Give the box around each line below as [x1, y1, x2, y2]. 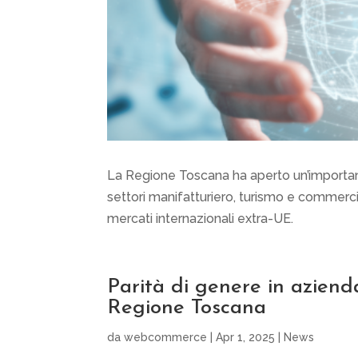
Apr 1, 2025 [216, 331, 276, 344]
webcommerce [124, 331, 208, 344]
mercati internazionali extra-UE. [107, 211, 294, 227]
